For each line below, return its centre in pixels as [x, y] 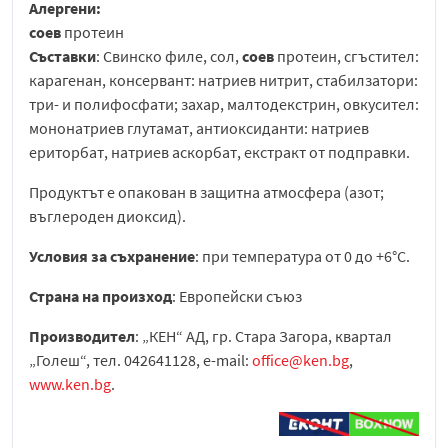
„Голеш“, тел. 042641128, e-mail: [140, 360]
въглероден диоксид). [107, 216]
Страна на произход [100, 296]
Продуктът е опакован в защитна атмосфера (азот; [206, 192]
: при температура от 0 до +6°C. [302, 256]
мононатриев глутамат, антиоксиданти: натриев [199, 128]
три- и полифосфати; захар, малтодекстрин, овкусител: [224, 104]
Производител [82, 336]
